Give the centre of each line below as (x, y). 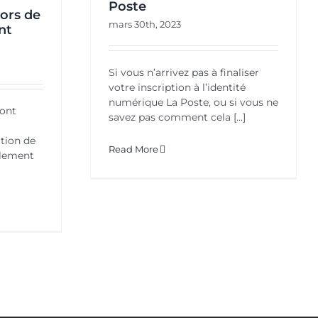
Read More (133, 149)
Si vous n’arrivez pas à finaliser (184, 72)
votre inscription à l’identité (177, 87)
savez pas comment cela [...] (177, 117)
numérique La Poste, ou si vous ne (193, 102)
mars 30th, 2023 (145, 24)
